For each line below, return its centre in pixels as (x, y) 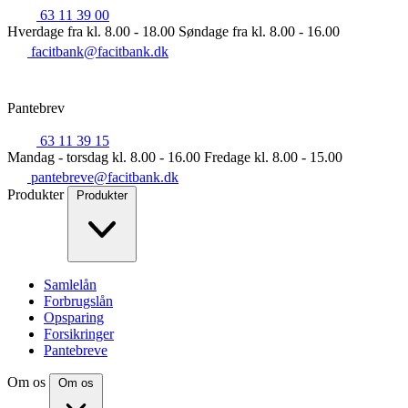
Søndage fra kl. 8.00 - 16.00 (259, 31)
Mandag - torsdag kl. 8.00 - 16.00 (104, 157)
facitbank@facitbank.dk (100, 51)
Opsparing (74, 317)
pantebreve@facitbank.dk (105, 177)
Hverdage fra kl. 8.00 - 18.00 (91, 31)
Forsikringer (79, 333)
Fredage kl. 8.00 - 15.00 (273, 157)
